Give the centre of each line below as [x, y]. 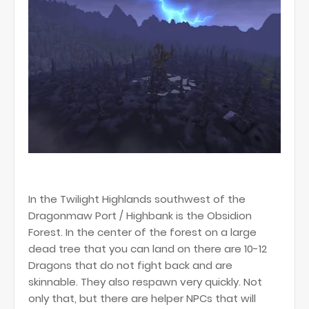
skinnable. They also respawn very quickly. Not [145, 282]
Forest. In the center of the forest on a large [142, 232]
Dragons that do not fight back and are [130, 265]
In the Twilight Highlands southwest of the [137, 199]
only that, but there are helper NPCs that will [142, 298]
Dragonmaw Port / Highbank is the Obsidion [140, 216]
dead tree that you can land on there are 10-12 [148, 249]
